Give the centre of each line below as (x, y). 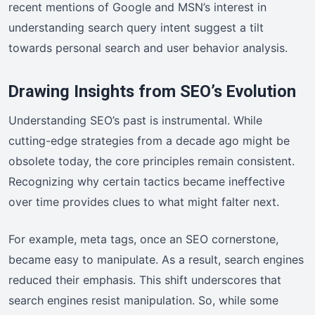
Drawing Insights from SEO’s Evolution (152, 92)
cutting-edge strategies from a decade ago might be (149, 141)
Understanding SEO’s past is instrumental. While (135, 121)
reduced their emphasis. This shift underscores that (145, 280)
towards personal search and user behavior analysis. (148, 48)
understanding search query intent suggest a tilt (136, 28)
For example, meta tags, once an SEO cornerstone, (143, 239)
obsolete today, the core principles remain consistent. (152, 161)
